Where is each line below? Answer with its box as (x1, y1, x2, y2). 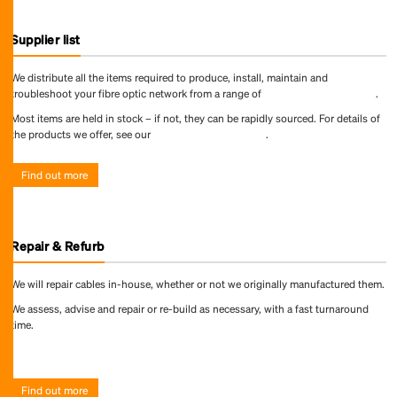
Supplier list (11, 31, 81, 47)
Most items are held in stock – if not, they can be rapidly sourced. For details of (11, 112, 380, 125)
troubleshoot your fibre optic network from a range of (11, 87, 264, 100)
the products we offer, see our (11, 128, 153, 141)
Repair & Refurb (11, 237, 105, 253)
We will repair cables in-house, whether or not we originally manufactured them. (11, 277, 385, 291)
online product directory (153, 128, 266, 141)
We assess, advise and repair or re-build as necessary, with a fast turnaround (11, 302, 369, 315)
